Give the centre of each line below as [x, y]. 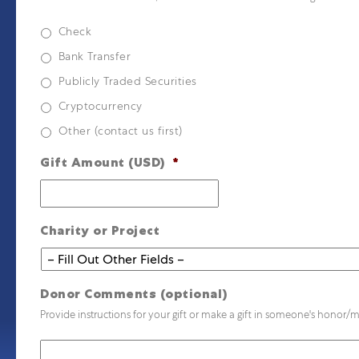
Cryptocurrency [100, 106]
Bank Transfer [95, 56]
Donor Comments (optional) [134, 294]
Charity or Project [100, 230]
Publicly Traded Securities [127, 81]
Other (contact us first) [120, 131]
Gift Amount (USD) [103, 162]
